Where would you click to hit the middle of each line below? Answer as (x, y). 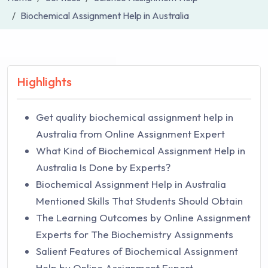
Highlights (44, 82)
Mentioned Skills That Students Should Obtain (139, 201)
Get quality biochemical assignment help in (135, 117)
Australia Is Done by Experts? (103, 167)
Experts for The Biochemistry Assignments (135, 234)
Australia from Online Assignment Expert (130, 134)
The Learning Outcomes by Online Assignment (143, 217)
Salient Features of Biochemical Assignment (137, 251)
